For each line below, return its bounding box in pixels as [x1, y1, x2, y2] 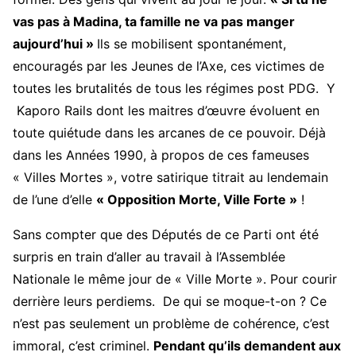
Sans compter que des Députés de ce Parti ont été [13, 226, 319, 243]
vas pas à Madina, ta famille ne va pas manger [13, 14, 295, 30]
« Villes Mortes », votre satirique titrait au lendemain [13, 169, 328, 186]
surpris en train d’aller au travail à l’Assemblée [13, 249, 285, 265]
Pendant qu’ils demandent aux [153, 338, 341, 354]
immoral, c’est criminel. [13, 338, 153, 354]
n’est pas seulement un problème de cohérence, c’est [13, 315, 330, 332]
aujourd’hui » [13, 36, 97, 52]
